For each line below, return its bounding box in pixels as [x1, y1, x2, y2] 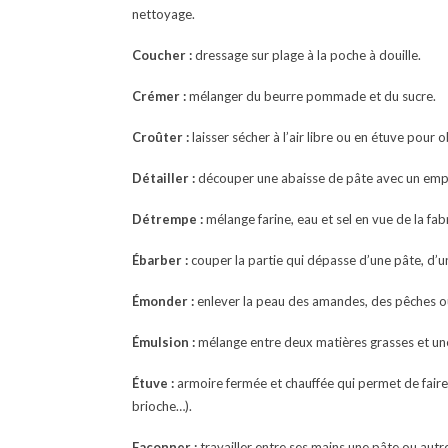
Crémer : [132, 88, 186, 104]
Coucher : [132, 47, 192, 63]
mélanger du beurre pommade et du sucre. [186, 88, 436, 104]
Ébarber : [132, 252, 188, 268]
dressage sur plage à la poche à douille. [192, 47, 421, 63]
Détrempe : [132, 211, 203, 227]
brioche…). [132, 398, 192, 414]
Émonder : [132, 293, 194, 309]
